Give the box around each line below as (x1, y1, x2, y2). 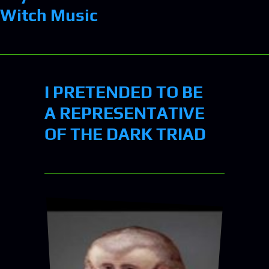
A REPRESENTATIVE (44, 103, 205, 122)
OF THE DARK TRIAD (44, 124, 206, 144)
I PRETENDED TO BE (44, 82, 203, 101)
